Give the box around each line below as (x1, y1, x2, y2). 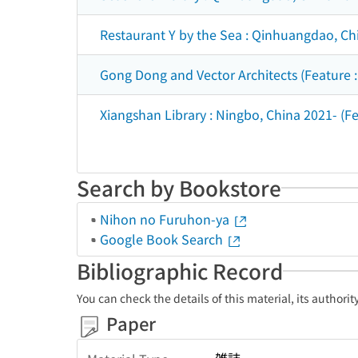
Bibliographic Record (77, 256, 283, 285)
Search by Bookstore (77, 173, 281, 202)
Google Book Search (100, 229, 226, 249)
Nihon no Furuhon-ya (100, 209, 233, 229)
